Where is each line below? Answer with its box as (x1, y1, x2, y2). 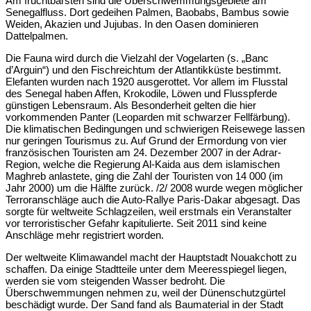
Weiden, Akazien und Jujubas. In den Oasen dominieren (6, 18, 258, 31)
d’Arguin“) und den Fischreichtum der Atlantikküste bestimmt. (6, 64, 281, 76)
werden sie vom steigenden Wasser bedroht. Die (6, 275, 225, 287)
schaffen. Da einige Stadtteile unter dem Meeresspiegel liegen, (6, 263, 287, 276)
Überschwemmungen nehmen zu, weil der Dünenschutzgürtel (6, 287, 285, 299)
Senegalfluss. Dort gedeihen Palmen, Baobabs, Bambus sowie (6, 6, 289, 19)
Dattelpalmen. (6, 30, 68, 42)
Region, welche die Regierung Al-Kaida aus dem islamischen (6, 158, 280, 171)
